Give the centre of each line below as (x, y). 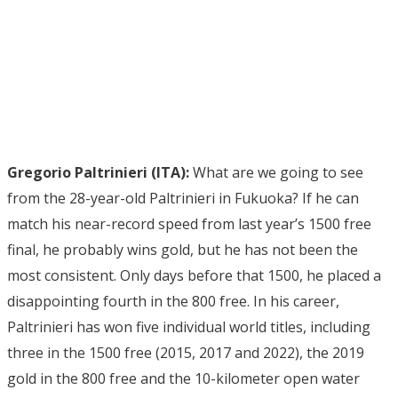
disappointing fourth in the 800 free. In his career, (173, 301)
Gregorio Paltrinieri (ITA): (98, 172)
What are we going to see (276, 172)
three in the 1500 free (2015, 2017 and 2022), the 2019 (186, 352)
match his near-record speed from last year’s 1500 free (189, 223)
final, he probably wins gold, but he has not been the (183, 249)
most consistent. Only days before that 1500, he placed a (194, 275)
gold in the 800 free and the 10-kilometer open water (183, 378)
